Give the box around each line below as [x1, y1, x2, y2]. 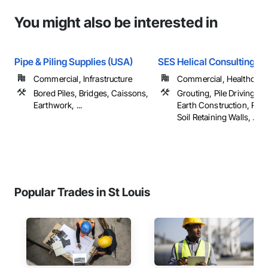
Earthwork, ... [33, 100, 83, 110]
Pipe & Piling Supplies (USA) [14, 56, 133, 68]
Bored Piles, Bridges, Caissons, [33, 88, 149, 98]
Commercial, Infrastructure [33, 74, 132, 84]
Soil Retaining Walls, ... [177, 112, 258, 122]
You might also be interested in [14, 14, 218, 31]
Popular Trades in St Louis [14, 185, 150, 199]
